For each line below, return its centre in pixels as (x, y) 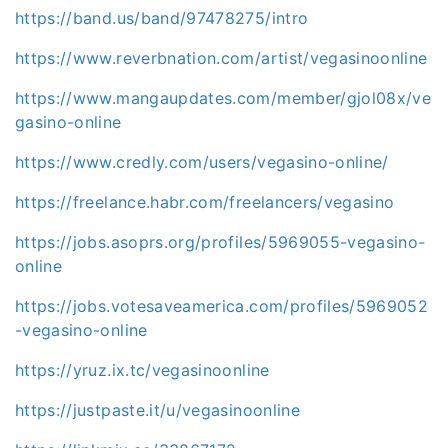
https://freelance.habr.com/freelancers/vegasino (205, 202)
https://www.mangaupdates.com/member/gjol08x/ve (223, 98)
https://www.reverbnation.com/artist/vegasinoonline (221, 58)
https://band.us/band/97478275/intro (162, 18)
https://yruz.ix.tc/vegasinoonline (142, 370)
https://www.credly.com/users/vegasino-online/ (202, 162)
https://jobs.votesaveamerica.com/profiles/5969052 (222, 306)
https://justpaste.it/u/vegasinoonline (157, 410)
